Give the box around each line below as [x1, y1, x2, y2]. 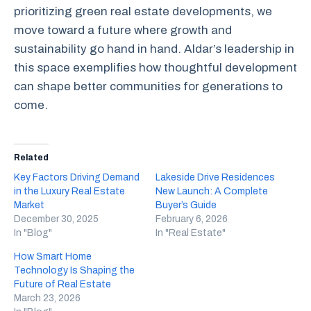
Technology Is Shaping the [14, 265, 135, 276]
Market [14, 200, 44, 210]
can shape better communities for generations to [14, 79, 283, 93]
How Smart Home [14, 251, 92, 262]
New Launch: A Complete [155, 186, 268, 196]
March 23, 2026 [14, 293, 81, 303]
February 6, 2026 [155, 214, 228, 224]
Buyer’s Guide [155, 200, 217, 210]
